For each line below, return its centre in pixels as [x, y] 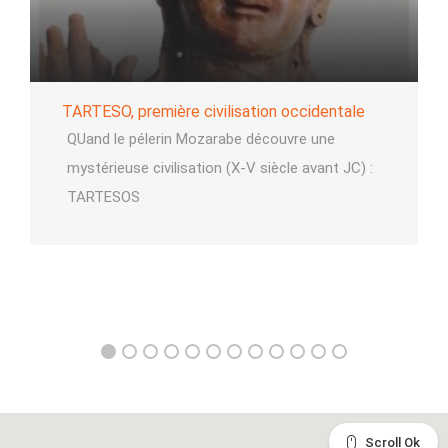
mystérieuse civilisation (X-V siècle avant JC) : [220, 168]
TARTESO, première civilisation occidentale [213, 111]
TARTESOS [103, 197]
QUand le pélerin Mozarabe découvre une [201, 139]
